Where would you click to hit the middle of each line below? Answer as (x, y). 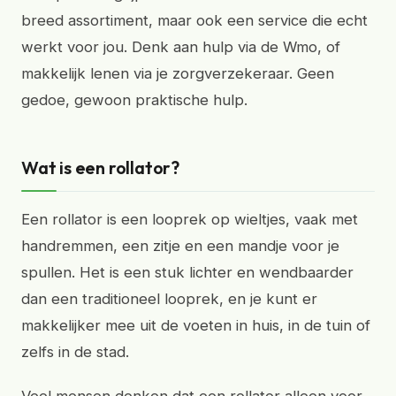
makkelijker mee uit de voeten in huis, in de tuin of (196, 325)
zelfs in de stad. (75, 352)
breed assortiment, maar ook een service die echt (194, 20)
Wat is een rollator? (101, 168)
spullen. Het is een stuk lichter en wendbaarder (187, 272)
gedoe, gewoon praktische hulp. (134, 100)
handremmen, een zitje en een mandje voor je (180, 246)
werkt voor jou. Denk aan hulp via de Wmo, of (181, 47)
